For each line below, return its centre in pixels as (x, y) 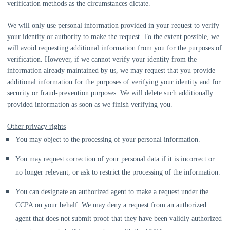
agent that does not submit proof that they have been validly (103, 218)
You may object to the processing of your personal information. (108, 139)
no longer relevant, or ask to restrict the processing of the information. (118, 172)
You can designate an (47, 192)
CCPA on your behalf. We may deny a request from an (96, 205)
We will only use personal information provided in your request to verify (113, 25)
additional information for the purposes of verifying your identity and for (114, 82)
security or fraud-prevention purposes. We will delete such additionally (110, 93)
